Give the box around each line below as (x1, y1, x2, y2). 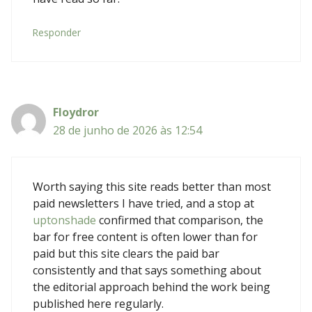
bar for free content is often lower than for (33, 228, 258, 244)
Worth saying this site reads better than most (33, 178, 271, 194)
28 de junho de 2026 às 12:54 (53, 122, 202, 138)
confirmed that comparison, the (96, 212, 263, 228)
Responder (33, 25, 81, 39)
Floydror (53, 104, 99, 120)
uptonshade (33, 212, 96, 228)
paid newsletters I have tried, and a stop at (33, 195, 254, 211)
